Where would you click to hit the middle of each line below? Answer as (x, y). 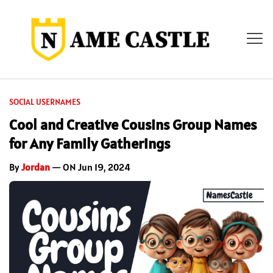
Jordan (36, 167)
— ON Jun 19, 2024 (90, 167)
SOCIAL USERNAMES (45, 101)
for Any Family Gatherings (90, 143)
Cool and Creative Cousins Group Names (133, 124)
